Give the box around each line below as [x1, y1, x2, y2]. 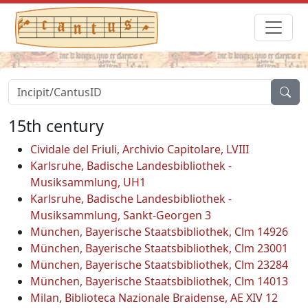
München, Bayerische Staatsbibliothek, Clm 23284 [30, 256, 288, 272]
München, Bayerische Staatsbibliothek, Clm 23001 [30, 240, 288, 256]
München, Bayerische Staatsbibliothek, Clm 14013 [30, 273, 288, 289]
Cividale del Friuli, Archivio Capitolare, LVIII [30, 141, 249, 157]
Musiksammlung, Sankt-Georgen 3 [30, 207, 211, 223]
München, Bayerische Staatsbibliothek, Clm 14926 [30, 223, 288, 239]
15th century [8, 114, 104, 137]
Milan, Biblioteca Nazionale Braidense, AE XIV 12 [30, 289, 278, 305]
